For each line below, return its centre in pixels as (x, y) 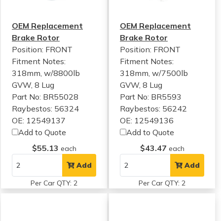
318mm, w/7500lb (154, 73)
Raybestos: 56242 (154, 109)
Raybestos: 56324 (45, 109)
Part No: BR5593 (151, 97)
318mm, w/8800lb (46, 73)
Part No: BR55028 (45, 97)
